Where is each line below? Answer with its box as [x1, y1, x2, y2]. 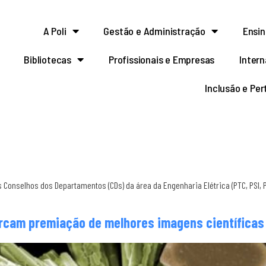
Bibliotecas [24, 53, 72, 66]
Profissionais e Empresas [108, 53, 215, 66]
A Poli [43, 24, 66, 37]
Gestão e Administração [103, 24, 205, 37]
